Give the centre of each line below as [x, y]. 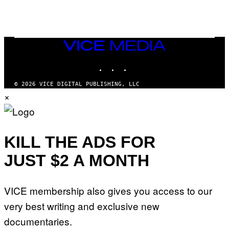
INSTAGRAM [134, 63]
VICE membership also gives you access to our [108, 191]
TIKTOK [141, 63]
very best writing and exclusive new [82, 206]
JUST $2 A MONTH [77, 160]
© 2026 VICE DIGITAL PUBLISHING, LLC [77, 84]
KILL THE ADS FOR [80, 142]
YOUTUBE [155, 63]
